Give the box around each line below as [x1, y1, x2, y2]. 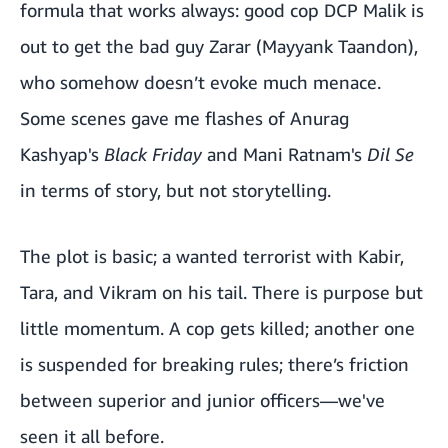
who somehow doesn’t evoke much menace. [20, 71, 381, 94]
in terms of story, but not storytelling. [20, 179, 331, 202]
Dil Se [367, 143, 414, 166]
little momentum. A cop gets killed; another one [20, 317, 415, 340]
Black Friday [104, 143, 202, 166]
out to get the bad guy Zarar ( [20, 35, 262, 58]
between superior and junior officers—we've [20, 389, 385, 412]
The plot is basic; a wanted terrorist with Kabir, [20, 245, 404, 268]
